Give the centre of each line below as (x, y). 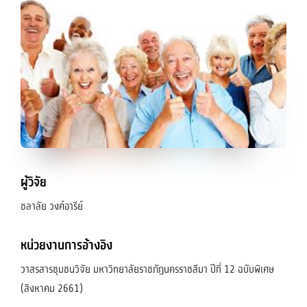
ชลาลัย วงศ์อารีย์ (52, 207)
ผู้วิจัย (34, 183)
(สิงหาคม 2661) (52, 289)
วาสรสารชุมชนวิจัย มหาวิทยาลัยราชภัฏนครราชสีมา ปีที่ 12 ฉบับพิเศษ (147, 270)
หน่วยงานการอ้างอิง (66, 246)
